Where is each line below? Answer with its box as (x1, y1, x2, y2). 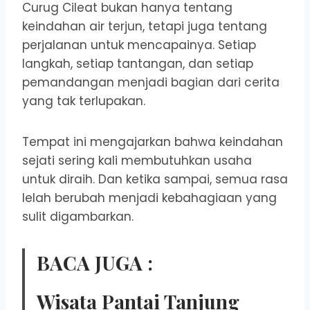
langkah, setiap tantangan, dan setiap (22, 55, 253, 73)
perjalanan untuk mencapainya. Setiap (22, 37, 256, 54)
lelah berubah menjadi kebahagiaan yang (22, 190, 277, 207)
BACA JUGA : (37, 250, 153, 276)
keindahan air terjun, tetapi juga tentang (22, 18, 267, 35)
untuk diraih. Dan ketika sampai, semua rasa (22, 171, 288, 188)
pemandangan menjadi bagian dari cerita (22, 74, 280, 91)
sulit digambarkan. (22, 208, 134, 226)
